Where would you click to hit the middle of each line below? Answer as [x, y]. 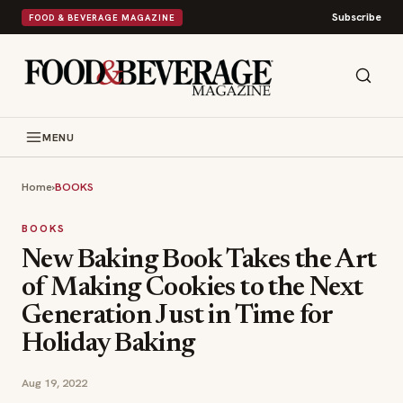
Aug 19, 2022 [54, 383]
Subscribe [357, 17]
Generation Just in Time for [177, 317]
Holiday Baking [108, 345]
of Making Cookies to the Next [193, 289]
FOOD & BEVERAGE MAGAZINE [102, 17]
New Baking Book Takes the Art [199, 261]
